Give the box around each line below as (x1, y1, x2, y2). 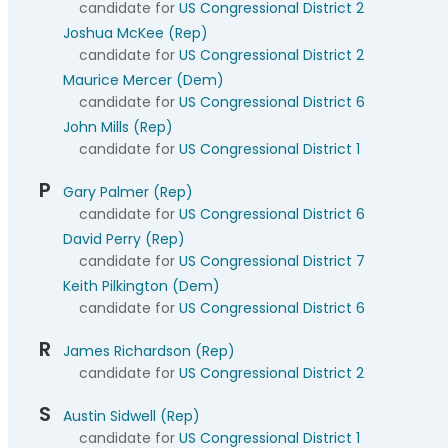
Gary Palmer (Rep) (63, 182, 193, 202)
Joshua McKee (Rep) (63, 23, 208, 43)
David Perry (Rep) (63, 229, 185, 249)
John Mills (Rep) (63, 117, 173, 137)
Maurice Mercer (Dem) (63, 70, 224, 90)
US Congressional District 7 (179, 251, 365, 271)
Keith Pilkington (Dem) (63, 276, 220, 296)
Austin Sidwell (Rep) (63, 406, 200, 426)
